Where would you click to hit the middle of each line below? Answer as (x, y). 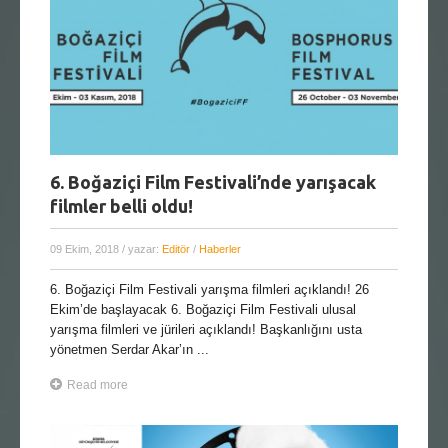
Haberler (220, 249)
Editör (176, 249)
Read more (97, 385)
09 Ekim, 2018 (86, 249)
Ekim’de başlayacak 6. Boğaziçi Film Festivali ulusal (203, 310)
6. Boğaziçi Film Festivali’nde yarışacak (213, 182)
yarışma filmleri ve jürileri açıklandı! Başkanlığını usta (206, 330)
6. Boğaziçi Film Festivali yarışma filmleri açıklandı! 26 (209, 290)
